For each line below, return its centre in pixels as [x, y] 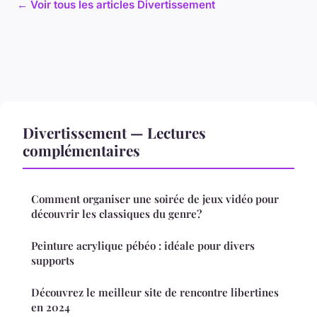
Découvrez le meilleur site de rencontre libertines [155, 292]
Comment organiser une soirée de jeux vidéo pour [155, 198]
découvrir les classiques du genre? [116, 213]
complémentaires [81, 150]
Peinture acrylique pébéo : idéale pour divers [143, 245]
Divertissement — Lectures [114, 132]
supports [53, 260]
